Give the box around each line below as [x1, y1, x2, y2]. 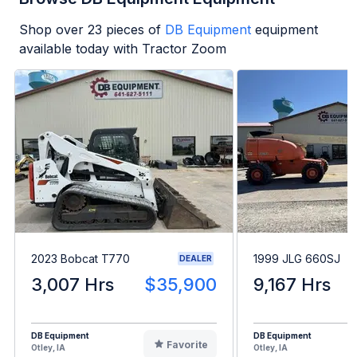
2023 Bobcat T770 [31, 251, 130, 265]
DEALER [179, 253, 212, 264]
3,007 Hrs [31, 274, 114, 296]
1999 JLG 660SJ [253, 251, 340, 265]
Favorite [166, 339, 208, 351]
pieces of [102, 21, 161, 37]
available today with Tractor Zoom [19, 40, 226, 57]
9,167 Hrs [253, 274, 331, 296]
